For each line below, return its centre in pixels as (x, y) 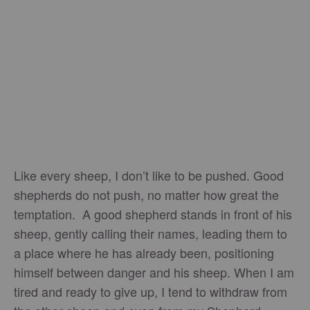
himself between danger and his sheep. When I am (154, 272)
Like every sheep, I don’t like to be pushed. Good (149, 175)
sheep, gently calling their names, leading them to (151, 233)
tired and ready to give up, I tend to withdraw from (151, 291)
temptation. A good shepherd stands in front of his (153, 214)
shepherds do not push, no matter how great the (146, 194)
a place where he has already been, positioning (144, 253)
